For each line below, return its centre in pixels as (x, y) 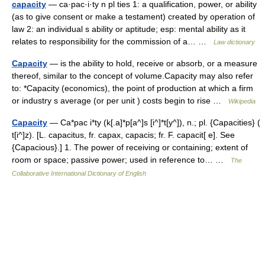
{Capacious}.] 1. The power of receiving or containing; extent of (130, 147)
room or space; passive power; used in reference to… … (121, 160)
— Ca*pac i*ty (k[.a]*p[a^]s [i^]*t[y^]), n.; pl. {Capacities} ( (154, 122)
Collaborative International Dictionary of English (79, 173)
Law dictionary (234, 42)
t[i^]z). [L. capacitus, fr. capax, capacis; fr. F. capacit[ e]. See (123, 135)
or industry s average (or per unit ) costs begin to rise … (120, 101)
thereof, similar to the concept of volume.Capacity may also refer (132, 76)
